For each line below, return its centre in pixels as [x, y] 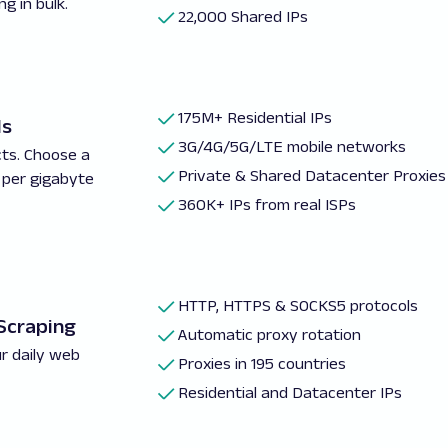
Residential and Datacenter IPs [290, 392]
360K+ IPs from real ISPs [267, 204]
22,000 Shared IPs [243, 16]
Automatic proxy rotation [270, 334]
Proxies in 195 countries [262, 363]
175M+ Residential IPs [255, 117]
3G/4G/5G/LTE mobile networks [292, 146]
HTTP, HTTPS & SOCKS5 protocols [298, 305]
